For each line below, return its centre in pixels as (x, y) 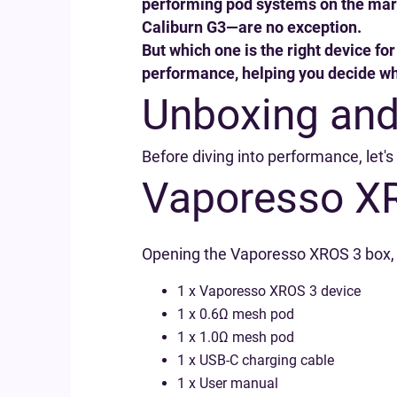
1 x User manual (228, 383)
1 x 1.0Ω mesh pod (236, 337)
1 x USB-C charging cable (256, 360)
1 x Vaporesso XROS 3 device (269, 291)
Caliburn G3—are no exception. (252, 27)
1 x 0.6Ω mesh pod (236, 314)
